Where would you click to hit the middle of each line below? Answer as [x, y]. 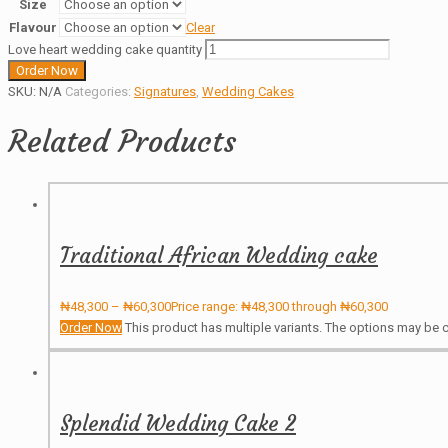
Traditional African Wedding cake [219, 255]
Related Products [122, 142]
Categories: [99, 92]
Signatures [165, 92]
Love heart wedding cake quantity [105, 50]
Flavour [33, 28]
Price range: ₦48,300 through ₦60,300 [279, 306]
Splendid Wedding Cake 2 [178, 423]
